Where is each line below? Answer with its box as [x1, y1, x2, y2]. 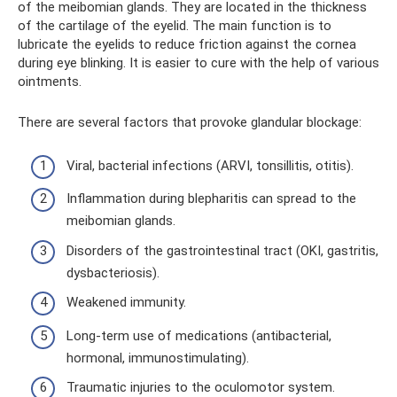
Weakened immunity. [66, 294, 186, 310]
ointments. [18, 74, 82, 90]
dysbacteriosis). [66, 264, 160, 281]
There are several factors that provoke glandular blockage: [18, 114, 362, 130]
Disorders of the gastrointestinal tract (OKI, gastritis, [66, 242, 378, 259]
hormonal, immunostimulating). [66, 349, 249, 366]
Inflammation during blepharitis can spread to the [66, 191, 356, 206]
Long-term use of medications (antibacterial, [66, 327, 331, 344]
